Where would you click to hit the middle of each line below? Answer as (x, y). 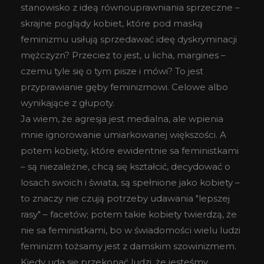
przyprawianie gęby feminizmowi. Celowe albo (124, 87)
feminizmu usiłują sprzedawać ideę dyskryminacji (129, 39)
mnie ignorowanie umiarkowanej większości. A (123, 134)
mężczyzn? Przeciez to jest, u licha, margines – (123, 55)
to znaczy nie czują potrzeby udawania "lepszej (125, 198)
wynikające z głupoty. (67, 103)
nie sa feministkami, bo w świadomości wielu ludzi (131, 230)
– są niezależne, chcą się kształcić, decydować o (126, 166)
